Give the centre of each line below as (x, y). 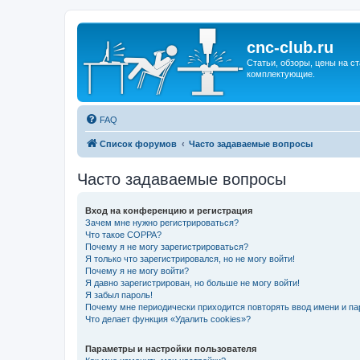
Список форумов (138, 144)
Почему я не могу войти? (137, 271)
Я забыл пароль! (119, 295)
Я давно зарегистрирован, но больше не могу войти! (192, 283)
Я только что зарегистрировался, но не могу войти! (190, 259)
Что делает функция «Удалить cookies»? (168, 319)
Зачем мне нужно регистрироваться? (162, 223)
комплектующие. (281, 74)
